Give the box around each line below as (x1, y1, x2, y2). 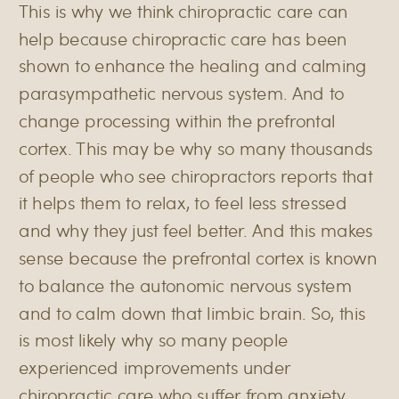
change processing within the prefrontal (19, 108, 336, 133)
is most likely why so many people (19, 328, 289, 352)
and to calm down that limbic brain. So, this (19, 300, 366, 324)
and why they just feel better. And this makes (19, 217, 373, 242)
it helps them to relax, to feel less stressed (19, 191, 347, 215)
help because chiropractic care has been (19, 26, 347, 50)
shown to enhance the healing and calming (19, 53, 367, 77)
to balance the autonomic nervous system (19, 273, 352, 297)
